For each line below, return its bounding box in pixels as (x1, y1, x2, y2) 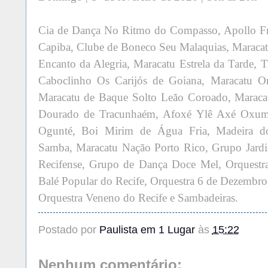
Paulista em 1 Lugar (99, 223, 195, 236)
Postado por (38, 223, 99, 236)
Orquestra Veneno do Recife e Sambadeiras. (38, 191, 238, 205)
